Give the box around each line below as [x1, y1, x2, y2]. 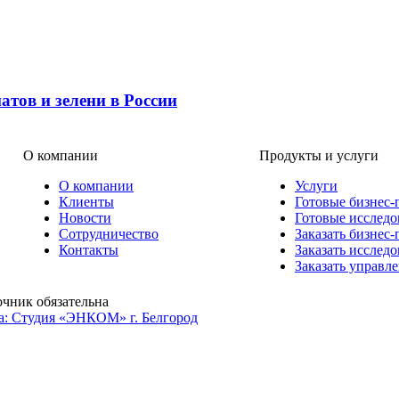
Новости [59, 210, 111, 226]
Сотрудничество [59, 226, 159, 242]
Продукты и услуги [259, 148, 379, 164]
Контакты [59, 242, 118, 258]
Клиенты [59, 194, 114, 210]
